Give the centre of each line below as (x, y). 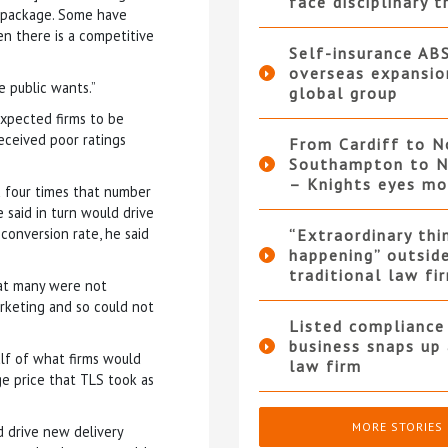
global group (343, 93)
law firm (325, 366)
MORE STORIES (398, 427)
